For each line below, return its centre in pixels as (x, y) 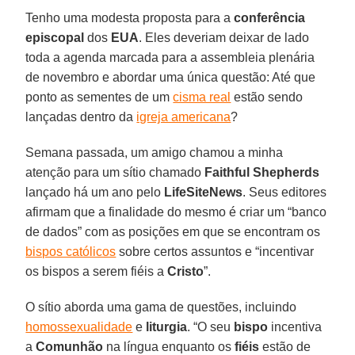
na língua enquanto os (169, 346)
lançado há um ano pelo (95, 192)
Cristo (186, 271)
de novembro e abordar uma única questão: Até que (171, 77)
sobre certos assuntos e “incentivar (215, 251)
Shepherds (286, 172)
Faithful (227, 172)
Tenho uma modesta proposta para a (130, 17)
